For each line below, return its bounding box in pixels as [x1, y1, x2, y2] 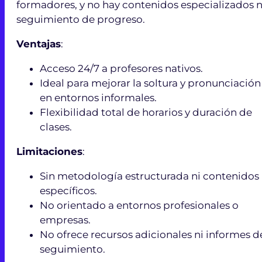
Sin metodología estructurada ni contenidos [40, 170, 259, 182]
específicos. [40, 184, 97, 196]
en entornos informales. [40, 91, 157, 104]
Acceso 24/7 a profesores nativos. [40, 62, 203, 74]
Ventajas [16, 37, 61, 50]
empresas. [40, 213, 91, 226]
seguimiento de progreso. [16, 13, 145, 25]
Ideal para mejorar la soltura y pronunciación [40, 77, 261, 89]
